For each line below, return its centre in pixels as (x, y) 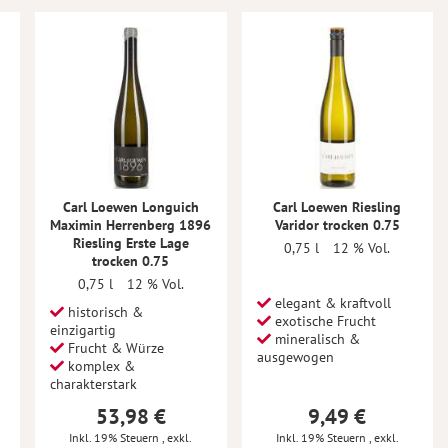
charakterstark (93, 383)
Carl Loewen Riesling (337, 206)
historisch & (103, 311)
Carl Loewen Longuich (130, 206)
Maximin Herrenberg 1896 (131, 224)
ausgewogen (295, 356)
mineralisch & (315, 338)
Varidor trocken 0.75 (337, 224)
